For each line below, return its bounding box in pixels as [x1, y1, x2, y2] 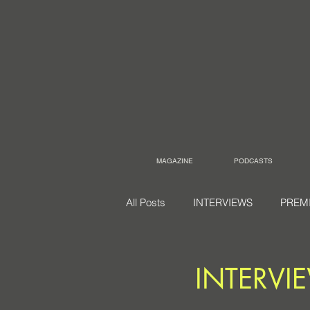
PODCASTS [234, 156, 273, 165]
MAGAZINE [156, 156, 193, 165]
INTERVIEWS [193, 196, 253, 209]
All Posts [126, 196, 165, 209]
